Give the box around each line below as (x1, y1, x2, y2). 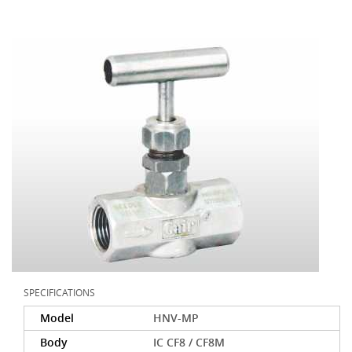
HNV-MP (153, 310, 200, 325)
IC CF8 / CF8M (153, 335, 225, 350)
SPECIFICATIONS (24, 286, 95, 299)
